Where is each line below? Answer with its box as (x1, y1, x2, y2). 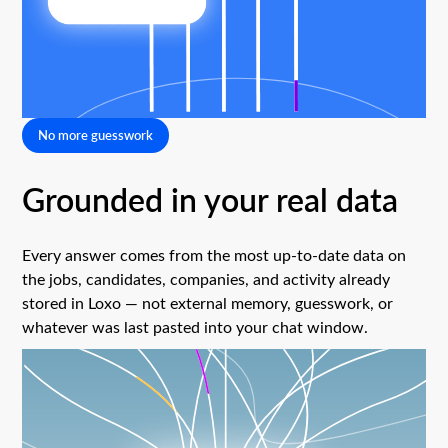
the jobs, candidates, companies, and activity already (22, 267, 391, 289)
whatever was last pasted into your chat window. (22, 315, 369, 337)
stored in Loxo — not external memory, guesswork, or (22, 291, 394, 313)
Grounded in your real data (22, 176, 399, 221)
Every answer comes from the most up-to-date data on (22, 243, 407, 265)
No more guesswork (38, 125, 154, 144)
